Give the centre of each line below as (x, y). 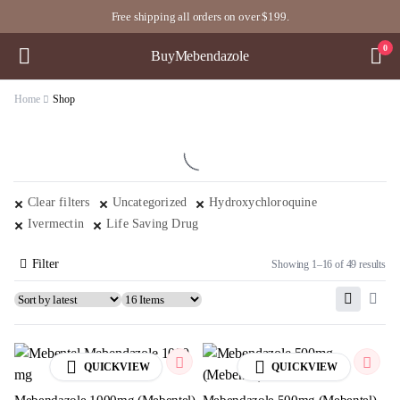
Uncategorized (150, 202)
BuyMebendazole (200, 56)
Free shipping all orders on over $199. (200, 17)
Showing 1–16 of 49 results (329, 264)
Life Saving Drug (153, 224)
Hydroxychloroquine (263, 202)
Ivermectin (56, 224)
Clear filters (59, 202)
